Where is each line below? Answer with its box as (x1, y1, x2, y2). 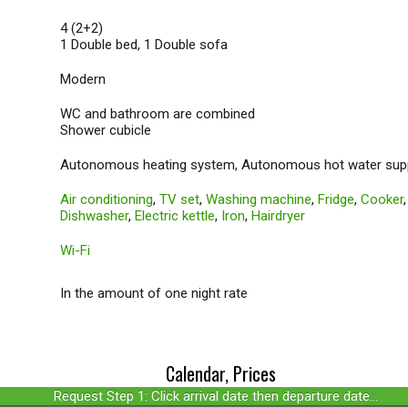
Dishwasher (60, 208, 128, 224)
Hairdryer (251, 208, 305, 224)
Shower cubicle (60, 122, 151, 138)
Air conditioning (60, 191, 153, 208)
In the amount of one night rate (60, 285, 248, 301)
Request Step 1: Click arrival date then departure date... (54, 388, 378, 404)
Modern (60, 71, 106, 87)
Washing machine (206, 191, 311, 208)
